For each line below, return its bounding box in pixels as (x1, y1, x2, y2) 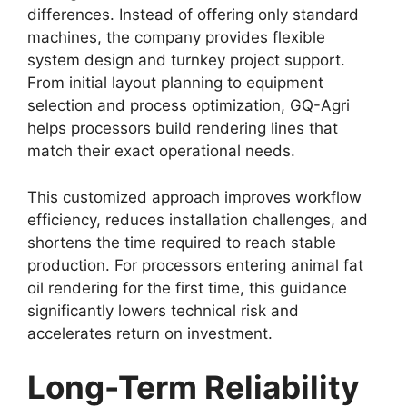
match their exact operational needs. (27, 142, 295, 160)
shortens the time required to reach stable (27, 233, 336, 252)
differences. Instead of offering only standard (27, 5, 359, 24)
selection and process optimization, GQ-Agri (27, 96, 350, 114)
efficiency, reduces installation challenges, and (27, 210, 368, 229)
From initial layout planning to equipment (27, 74, 323, 92)
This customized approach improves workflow (27, 187, 362, 206)
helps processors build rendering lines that (27, 119, 338, 137)
